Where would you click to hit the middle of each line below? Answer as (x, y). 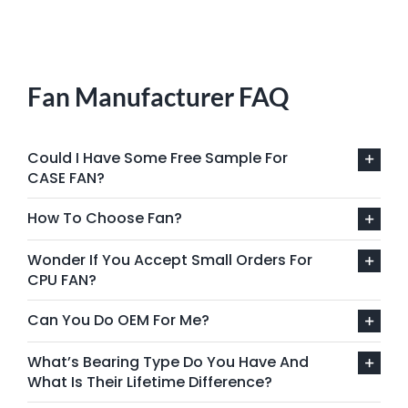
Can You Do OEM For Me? (118, 321)
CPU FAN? (61, 280)
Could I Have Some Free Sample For (157, 158)
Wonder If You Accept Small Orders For (169, 260)
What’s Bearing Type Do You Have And (168, 362)
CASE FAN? (66, 178)
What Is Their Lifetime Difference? (149, 382)
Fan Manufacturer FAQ (158, 97)
